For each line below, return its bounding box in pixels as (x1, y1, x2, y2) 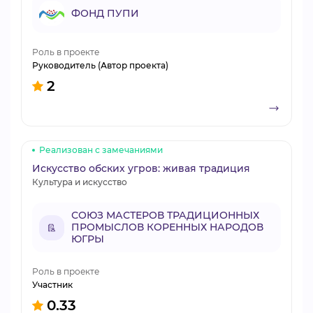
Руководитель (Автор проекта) (32, 60, 168, 71)
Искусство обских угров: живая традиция (32, 162, 250, 175)
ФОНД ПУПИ (71, 6, 139, 20)
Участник (32, 279, 73, 290)
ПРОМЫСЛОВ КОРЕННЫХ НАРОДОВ (71, 221, 263, 233)
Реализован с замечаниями (39, 145, 163, 155)
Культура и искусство (32, 177, 127, 187)
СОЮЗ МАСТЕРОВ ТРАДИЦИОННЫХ (71, 209, 259, 221)
